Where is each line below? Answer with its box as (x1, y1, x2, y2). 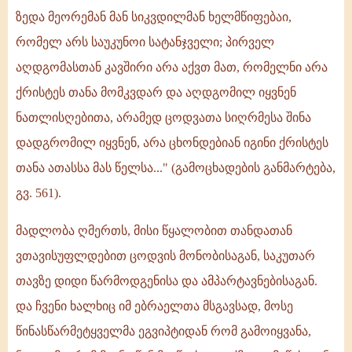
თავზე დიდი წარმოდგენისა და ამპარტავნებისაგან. (16, 274, 317, 288)
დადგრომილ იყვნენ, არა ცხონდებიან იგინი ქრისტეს (16, 136, 328, 150)
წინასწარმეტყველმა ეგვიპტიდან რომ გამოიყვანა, (16, 324, 311, 339)
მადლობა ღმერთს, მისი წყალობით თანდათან (16, 224, 292, 238)
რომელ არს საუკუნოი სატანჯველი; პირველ (16, 35, 274, 49)
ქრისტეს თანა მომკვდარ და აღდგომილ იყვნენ (16, 86, 296, 100)
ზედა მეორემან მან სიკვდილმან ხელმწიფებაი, (16, 10, 291, 24)
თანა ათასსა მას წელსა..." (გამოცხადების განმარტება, (16, 161, 335, 175)
